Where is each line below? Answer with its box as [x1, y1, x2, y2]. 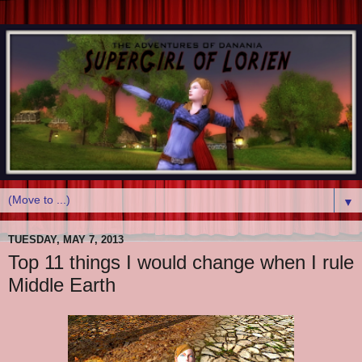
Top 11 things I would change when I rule [8, 250, 354, 273]
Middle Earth [8, 273, 116, 296]
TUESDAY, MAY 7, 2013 [8, 234, 124, 246]
